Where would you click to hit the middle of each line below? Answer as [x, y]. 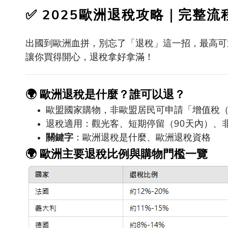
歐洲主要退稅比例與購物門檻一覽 [124, 154]
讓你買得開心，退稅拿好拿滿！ [90, 57]
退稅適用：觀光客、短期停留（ [110, 124]
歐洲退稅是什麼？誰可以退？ [112, 95]
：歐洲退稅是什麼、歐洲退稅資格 [142, 137]
